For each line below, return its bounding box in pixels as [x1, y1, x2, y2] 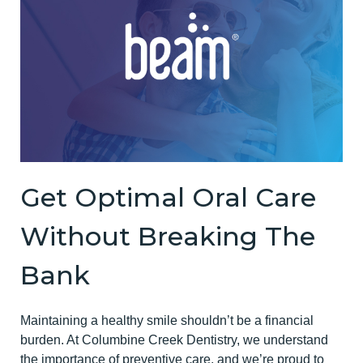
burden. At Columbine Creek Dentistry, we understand [20, 333, 328, 348]
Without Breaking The [20, 220, 315, 253]
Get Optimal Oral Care [20, 181, 316, 214]
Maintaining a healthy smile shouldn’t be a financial [20, 314, 314, 328]
